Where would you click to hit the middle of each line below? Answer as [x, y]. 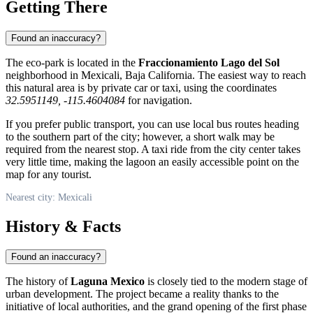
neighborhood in [43, 75]
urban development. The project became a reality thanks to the [142, 294]
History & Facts [63, 226]
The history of [38, 282]
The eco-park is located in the [72, 62]
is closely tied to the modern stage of [226, 282]
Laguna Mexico [108, 282]
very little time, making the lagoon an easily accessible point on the [152, 161]
